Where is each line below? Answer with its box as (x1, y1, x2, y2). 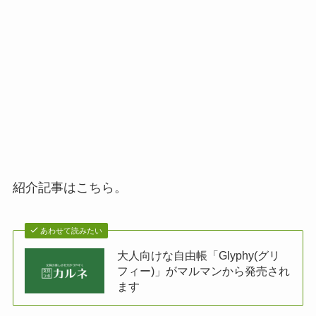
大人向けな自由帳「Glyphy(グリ (117, 249, 281, 262)
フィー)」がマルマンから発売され (117, 265, 291, 278)
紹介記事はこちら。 (12, 180, 127, 195)
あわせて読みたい (40, 226, 103, 236)
